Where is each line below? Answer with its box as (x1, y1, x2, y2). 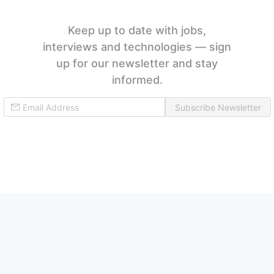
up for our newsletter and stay (56, 56, 218, 70)
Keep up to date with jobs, (68, 23, 206, 37)
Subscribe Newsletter (174, 102, 261, 113)
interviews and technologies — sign (43, 40, 231, 53)
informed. (111, 73, 163, 86)
